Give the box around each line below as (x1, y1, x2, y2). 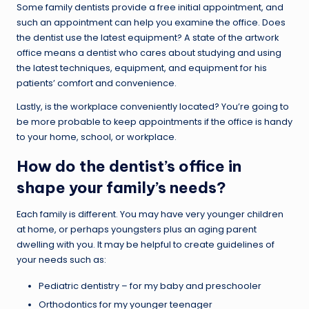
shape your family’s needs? (17, 178, 226, 198)
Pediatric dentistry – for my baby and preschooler (39, 280, 261, 292)
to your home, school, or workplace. (17, 131, 177, 143)
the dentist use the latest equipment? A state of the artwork (17, 32, 279, 44)
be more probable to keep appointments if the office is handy (17, 116, 292, 128)
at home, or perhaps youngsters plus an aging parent (17, 223, 257, 236)
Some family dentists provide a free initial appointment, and (17, 1, 283, 14)
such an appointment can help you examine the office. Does (17, 17, 286, 29)
